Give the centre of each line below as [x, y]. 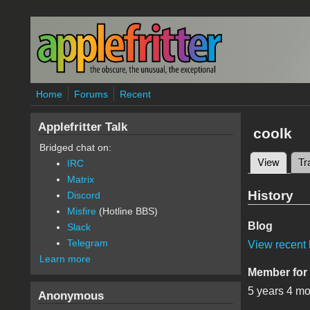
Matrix [80, 179]
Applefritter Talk [82, 127]
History [270, 195]
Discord [83, 195]
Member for [277, 273]
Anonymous [71, 295]
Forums [91, 94]
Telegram [87, 243]
